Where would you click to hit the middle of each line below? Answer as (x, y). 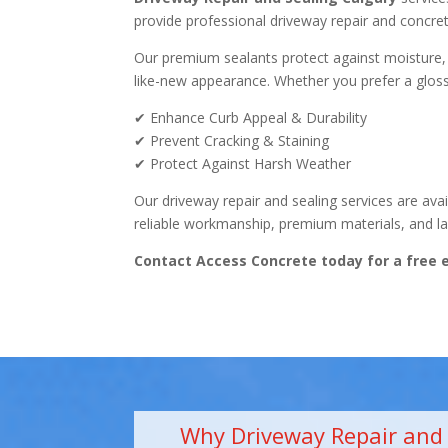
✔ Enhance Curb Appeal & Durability (251, 118)
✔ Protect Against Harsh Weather (243, 164)
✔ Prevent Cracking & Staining (232, 141)
